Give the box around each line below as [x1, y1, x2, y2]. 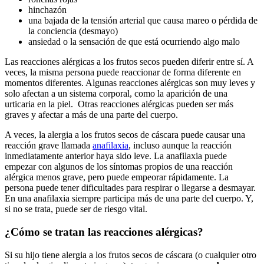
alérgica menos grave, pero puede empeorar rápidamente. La [5, 172, 229, 183]
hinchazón [28, 5, 67, 15]
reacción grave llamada [5, 140, 93, 151]
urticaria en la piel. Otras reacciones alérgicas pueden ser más [5, 99, 233, 110]
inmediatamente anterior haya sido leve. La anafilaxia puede [5, 151, 227, 161]
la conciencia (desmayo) [28, 26, 118, 37]
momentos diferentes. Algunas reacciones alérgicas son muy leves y [5, 78, 255, 88]
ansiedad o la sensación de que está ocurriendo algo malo [28, 37, 240, 47]
